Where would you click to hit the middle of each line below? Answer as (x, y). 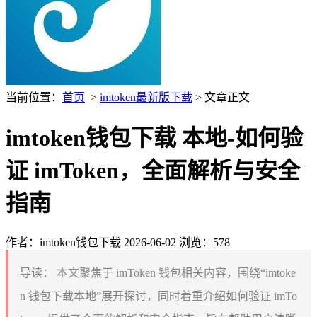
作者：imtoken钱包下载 (63, 242)
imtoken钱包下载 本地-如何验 (154, 138)
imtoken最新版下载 (146, 97)
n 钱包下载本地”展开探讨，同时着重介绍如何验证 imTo (158, 296)
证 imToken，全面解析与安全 (153, 171)
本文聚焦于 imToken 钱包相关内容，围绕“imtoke (175, 272)
